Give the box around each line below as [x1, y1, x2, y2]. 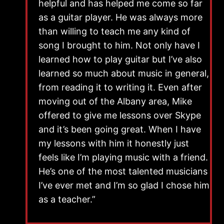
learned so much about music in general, [38, 67, 209, 78]
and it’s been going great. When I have [38, 123, 201, 134]
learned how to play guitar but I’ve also [38, 53, 202, 64]
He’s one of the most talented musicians [38, 165, 207, 176]
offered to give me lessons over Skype [38, 109, 201, 120]
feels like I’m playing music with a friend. [38, 151, 208, 162]
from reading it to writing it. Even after [38, 81, 202, 92]
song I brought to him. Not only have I [38, 39, 200, 50]
